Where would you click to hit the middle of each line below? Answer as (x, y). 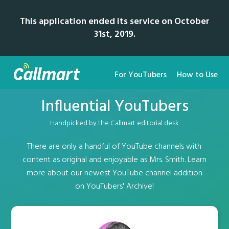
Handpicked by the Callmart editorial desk (114, 123)
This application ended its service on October (114, 22)
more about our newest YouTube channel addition (114, 173)
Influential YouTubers (114, 107)
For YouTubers (140, 75)
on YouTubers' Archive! (114, 187)
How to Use (197, 75)
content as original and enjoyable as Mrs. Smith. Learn (114, 160)
